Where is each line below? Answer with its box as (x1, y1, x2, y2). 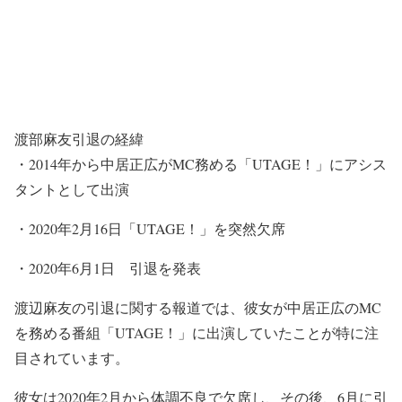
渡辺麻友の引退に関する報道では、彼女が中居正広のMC (14, 297, 381, 317)
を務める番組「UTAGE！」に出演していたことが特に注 (14, 322, 379, 342)
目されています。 (14, 347, 129, 367)
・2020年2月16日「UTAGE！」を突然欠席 (14, 218, 285, 238)
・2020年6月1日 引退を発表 (14, 258, 201, 277)
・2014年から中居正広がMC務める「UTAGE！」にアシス (14, 153, 387, 173)
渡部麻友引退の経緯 (14, 128, 144, 148)
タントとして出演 (14, 179, 129, 198)
